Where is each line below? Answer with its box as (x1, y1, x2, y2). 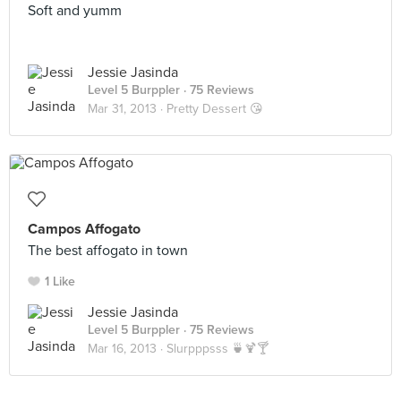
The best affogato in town (28, 242, 188, 260)
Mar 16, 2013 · (88, 341, 166, 356)
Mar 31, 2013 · (88, 101, 166, 116)
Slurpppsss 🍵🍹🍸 (166, 341, 269, 356)
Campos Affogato (28, 220, 141, 238)
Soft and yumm (28, 2, 122, 20)
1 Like (45, 274, 75, 289)
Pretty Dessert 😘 (166, 101, 263, 116)
